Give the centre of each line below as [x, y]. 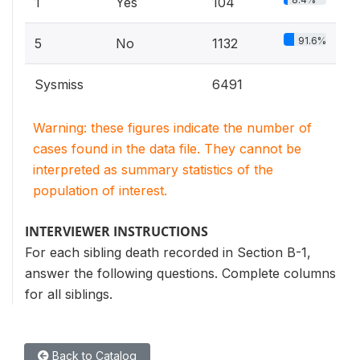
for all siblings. [69, 294]
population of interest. [100, 190]
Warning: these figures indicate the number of [172, 128]
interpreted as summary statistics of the [153, 170]
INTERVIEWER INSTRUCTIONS [117, 231]
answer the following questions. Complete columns [180, 273]
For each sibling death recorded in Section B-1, [168, 252]
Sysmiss [59, 84]
